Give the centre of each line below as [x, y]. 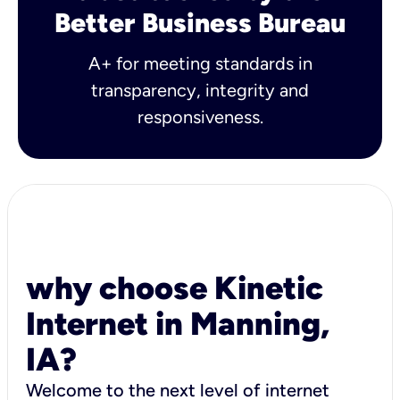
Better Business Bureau [200, 22]
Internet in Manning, [178, 323]
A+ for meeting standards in [200, 63]
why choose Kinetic [175, 287]
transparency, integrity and [200, 90]
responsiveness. [200, 117]
